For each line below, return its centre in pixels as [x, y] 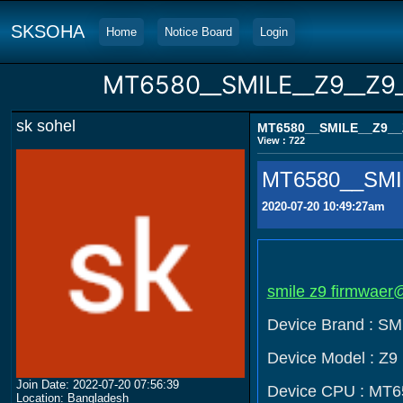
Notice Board [198, 32]
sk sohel [46, 126]
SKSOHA [48, 31]
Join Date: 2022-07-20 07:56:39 [98, 384]
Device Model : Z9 [332, 358]
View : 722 [281, 140]
